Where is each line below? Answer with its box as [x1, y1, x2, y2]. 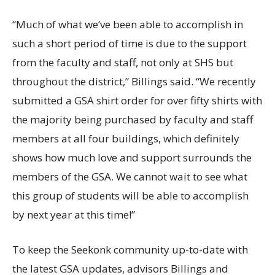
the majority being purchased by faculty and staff [12, 112, 253, 127]
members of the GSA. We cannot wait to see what [12, 169, 247, 184]
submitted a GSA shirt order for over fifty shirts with [12, 93, 262, 108]
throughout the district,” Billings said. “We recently [12, 74, 256, 89]
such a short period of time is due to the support [12, 36, 247, 51]
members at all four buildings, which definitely [12, 131, 239, 146]
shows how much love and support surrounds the [12, 150, 252, 165]
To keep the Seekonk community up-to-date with [12, 242, 248, 257]
